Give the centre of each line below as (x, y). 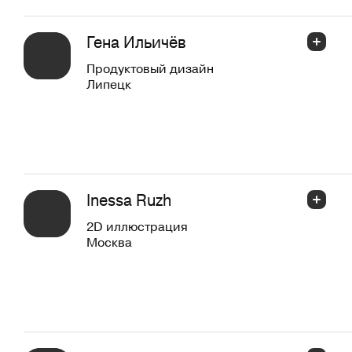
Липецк (109, 84)
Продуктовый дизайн (150, 68)
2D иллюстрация (137, 226)
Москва (109, 242)
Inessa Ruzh (129, 200)
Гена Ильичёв (136, 42)
